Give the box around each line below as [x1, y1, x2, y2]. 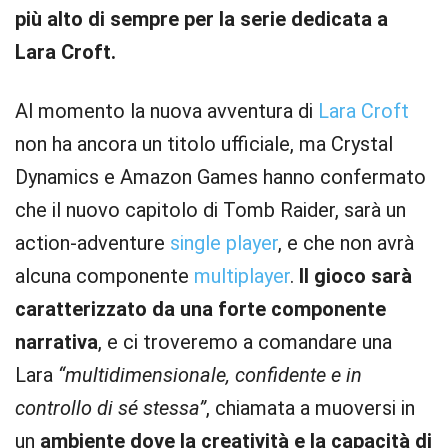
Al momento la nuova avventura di [15, 99, 318, 123]
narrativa [15, 330, 98, 354]
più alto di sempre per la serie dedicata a [15, 7, 388, 31]
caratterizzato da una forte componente [15, 297, 386, 321]
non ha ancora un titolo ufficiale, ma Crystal [15, 132, 393, 156]
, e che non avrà [278, 231, 414, 255]
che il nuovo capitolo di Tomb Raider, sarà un [15, 198, 406, 222]
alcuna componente [15, 264, 194, 288]
